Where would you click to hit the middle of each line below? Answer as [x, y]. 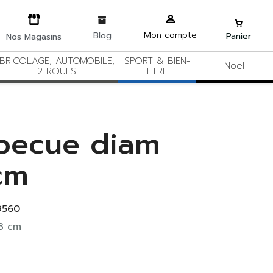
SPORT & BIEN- [157, 61]
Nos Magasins [34, 37]
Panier [239, 36]
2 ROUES [57, 71]
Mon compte [171, 35]
